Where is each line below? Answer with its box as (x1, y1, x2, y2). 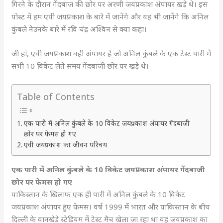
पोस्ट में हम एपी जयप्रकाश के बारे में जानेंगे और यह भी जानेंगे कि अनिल (11, 11, 209, 21)
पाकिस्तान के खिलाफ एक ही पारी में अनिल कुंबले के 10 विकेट (11, 189, 186, 199)
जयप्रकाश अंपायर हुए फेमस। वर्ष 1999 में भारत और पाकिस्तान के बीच (11, 202, 211, 212)
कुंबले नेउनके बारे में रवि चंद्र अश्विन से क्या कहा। (11, 24, 147, 34)
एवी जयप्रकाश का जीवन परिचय (23, 140, 109, 149)
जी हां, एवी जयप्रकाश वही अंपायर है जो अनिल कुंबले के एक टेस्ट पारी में (11, 48, 212, 58)
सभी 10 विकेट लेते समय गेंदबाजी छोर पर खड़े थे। (11, 61, 153, 71)
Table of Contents (17, 90, 95, 103)
